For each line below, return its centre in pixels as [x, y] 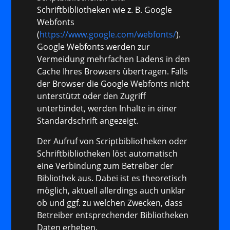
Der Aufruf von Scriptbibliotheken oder [112, 141]
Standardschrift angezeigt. [88, 120]
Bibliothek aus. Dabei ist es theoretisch [112, 178]
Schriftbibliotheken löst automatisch [108, 153]
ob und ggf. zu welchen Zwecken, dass [110, 203]
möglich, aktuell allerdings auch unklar [111, 190]
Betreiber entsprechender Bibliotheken [113, 215]
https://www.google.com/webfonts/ [108, 34]
